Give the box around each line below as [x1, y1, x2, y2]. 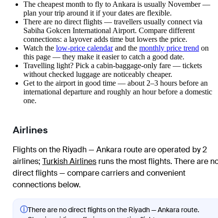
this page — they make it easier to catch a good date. [23, 53, 184, 61]
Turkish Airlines [42, 156, 96, 167]
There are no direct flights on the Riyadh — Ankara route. [28, 205, 199, 215]
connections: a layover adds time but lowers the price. [23, 35, 187, 44]
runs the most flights [96, 156, 170, 167]
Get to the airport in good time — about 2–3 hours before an [23, 79, 208, 88]
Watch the [23, 44, 56, 53]
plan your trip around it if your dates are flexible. [23, 9, 172, 18]
